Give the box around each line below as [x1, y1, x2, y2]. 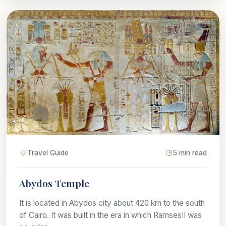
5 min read [173, 148, 207, 157]
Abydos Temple [19, 176, 89, 190]
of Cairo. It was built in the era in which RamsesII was [19, 210, 202, 220]
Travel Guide [27, 148, 69, 157]
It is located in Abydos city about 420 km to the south [19, 198, 205, 208]
